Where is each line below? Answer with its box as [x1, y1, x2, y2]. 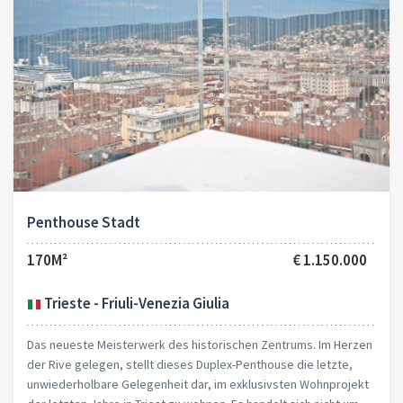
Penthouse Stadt [27, 211, 140, 232]
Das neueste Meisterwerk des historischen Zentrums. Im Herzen [27, 336, 372, 353]
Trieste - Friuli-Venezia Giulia [41, 292, 229, 313]
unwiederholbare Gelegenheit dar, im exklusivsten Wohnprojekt [27, 375, 369, 392]
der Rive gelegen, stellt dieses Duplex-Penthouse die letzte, [27, 355, 353, 372]
